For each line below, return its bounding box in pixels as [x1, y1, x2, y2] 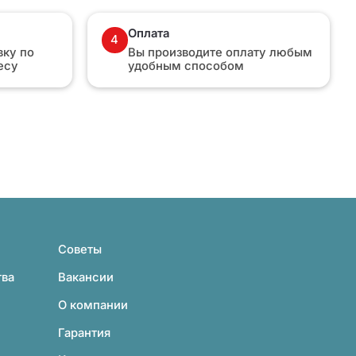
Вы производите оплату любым [128, 45, 313, 60]
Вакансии [58, 270, 114, 285]
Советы [58, 242, 103, 257]
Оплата [128, 25, 170, 41]
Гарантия [58, 325, 111, 340]
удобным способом [128, 59, 245, 74]
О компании [58, 297, 129, 312]
